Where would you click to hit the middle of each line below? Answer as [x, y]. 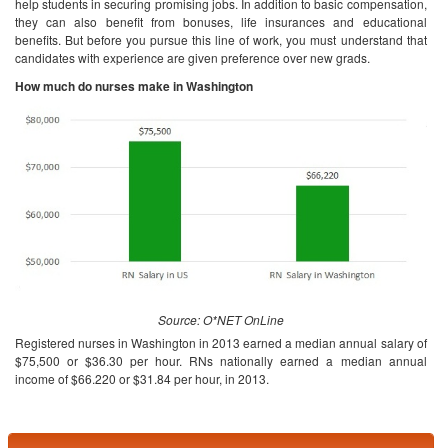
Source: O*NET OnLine [220, 320]
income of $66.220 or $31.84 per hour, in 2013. [143, 379]
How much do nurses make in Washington [134, 86]
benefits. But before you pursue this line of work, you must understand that [221, 39]
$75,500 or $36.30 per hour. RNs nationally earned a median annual [221, 361]
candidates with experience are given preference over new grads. [192, 57]
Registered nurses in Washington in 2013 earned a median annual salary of [221, 343]
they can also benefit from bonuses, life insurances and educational [221, 21]
